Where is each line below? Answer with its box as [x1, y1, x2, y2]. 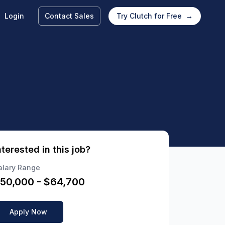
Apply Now [9, 207, 47, 216]
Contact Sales [45, 12, 94, 20]
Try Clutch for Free [117, 12, 184, 20]
